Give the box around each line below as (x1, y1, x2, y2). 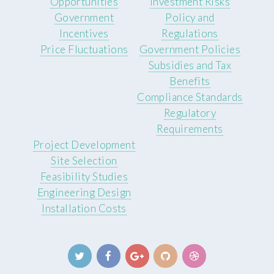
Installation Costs (42, 201, 127, 215)
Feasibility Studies (40, 169, 128, 183)
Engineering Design (37, 185, 131, 199)
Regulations (161, 26, 218, 40)
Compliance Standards (137, 90, 243, 103)
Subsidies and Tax (148, 58, 232, 72)
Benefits (169, 74, 210, 87)
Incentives (59, 26, 109, 40)
